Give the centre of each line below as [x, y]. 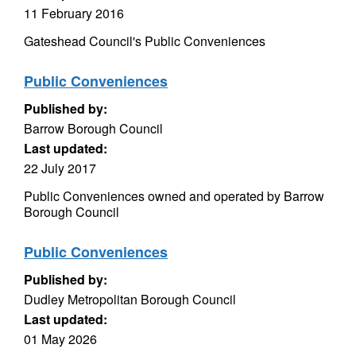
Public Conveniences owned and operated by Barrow [174, 196]
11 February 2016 [74, 13]
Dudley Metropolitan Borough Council [130, 299]
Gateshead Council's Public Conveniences [145, 41]
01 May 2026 [60, 339]
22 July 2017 [60, 168]
